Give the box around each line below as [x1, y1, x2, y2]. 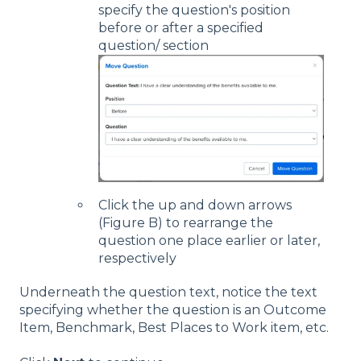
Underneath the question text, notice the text [19, 284, 317, 300]
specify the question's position [98, 2, 290, 19]
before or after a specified [98, 20, 263, 36]
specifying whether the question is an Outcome [19, 301, 326, 317]
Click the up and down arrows [98, 197, 292, 213]
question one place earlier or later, [98, 232, 320, 248]
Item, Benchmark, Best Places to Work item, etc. [19, 319, 332, 335]
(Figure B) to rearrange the [98, 214, 273, 230]
